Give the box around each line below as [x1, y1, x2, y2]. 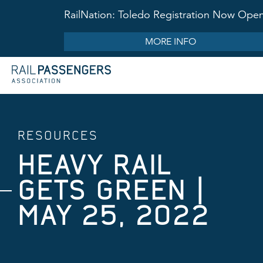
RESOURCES [18, 128, 98, 142]
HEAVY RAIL [18, 150, 172, 180]
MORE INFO [144, 36, 196, 48]
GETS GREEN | [18, 175, 205, 205]
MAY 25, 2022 [18, 200, 210, 230]
